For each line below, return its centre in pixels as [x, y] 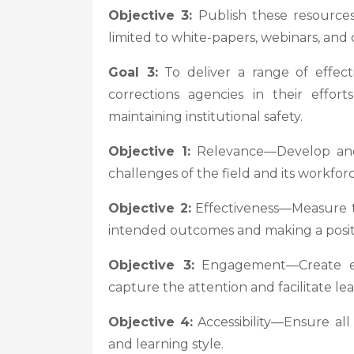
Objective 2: [150, 208]
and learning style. [166, 344]
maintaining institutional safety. [205, 117]
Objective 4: [151, 322]
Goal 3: [133, 72]
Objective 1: [150, 151]
